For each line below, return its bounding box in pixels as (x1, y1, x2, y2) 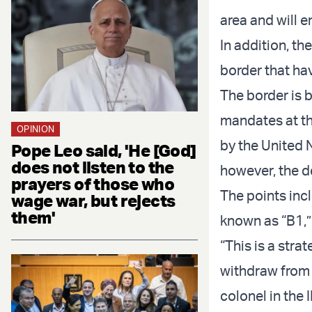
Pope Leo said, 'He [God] (11, 139, 196, 161)
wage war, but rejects (11, 189, 175, 211)
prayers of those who (11, 173, 174, 194)
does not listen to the (11, 156, 174, 178)
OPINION (17, 123, 55, 134)
